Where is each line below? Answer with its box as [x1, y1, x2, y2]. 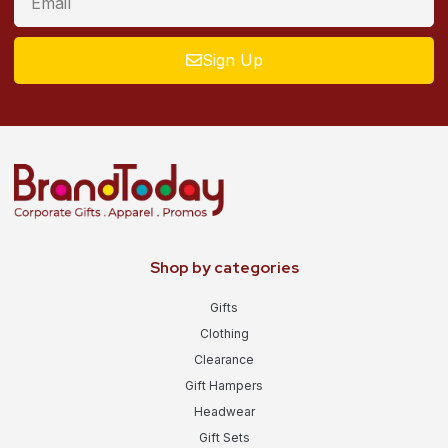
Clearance [194, 351, 254, 367]
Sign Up [201, 50, 263, 71]
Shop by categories [149, 256, 299, 278]
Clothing [199, 325, 249, 341]
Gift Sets [198, 429, 250, 445]
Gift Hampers [185, 377, 263, 393]
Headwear [193, 403, 255, 419]
